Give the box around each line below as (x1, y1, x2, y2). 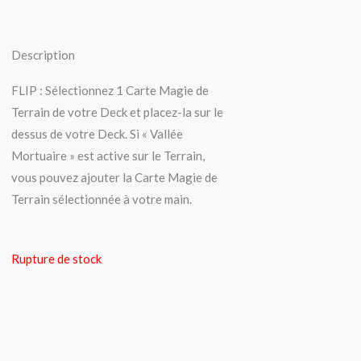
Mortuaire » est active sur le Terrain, (11, 148, 205, 164)
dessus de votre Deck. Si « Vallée (11, 127, 183, 142)
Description (11, 48, 75, 63)
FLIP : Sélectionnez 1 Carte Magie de (11, 83, 209, 98)
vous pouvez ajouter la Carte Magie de (11, 170, 218, 185)
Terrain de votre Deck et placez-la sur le (11, 105, 223, 120)
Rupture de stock (11, 251, 102, 266)
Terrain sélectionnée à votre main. (11, 192, 192, 207)
